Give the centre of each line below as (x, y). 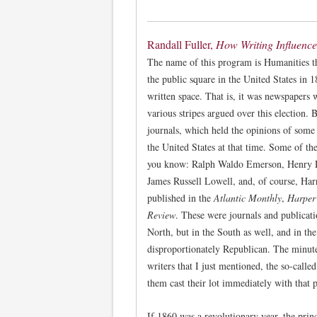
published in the (180, 197)
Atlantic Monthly (248, 197)
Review (161, 214)
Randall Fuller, (181, 44)
